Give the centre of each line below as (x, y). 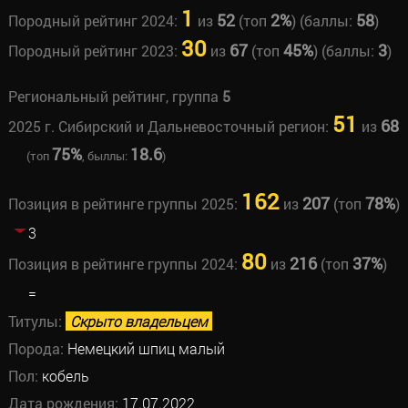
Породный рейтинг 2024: (94, 20)
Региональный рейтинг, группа (115, 96)
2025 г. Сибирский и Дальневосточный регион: (170, 126)
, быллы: (106, 156)
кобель (65, 376)
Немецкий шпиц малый (146, 348)
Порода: (37, 348)
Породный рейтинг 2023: (94, 51)
